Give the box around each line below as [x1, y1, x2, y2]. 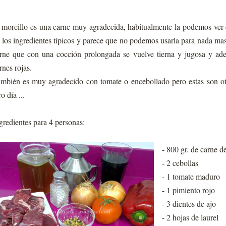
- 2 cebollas [161, 157, 198, 168]
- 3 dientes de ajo [161, 198, 216, 209]
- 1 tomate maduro [161, 171, 220, 182]
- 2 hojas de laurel [161, 211, 218, 222]
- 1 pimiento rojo [161, 184, 215, 195]
